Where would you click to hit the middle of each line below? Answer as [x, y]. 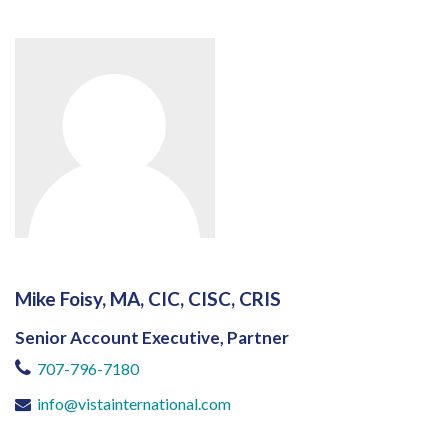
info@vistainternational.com [134, 403]
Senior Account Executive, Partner [152, 337]
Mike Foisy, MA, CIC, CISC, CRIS [148, 298]
